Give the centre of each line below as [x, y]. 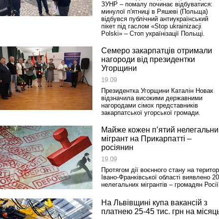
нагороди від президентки [148, 59]
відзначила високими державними [152, 98]
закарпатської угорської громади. [151, 113]
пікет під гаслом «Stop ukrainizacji [151, 26]
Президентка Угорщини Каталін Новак [157, 91]
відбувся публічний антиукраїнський [155, 19]
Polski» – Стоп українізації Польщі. [153, 33]
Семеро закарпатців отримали [157, 51]
